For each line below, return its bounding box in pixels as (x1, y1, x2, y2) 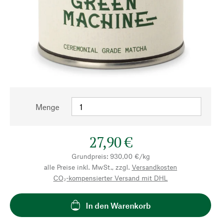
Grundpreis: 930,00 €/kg (71, 152, 150, 160)
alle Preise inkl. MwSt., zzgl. (44, 163, 130, 171)
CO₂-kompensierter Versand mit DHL (53, 174, 168, 182)
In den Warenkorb (86, 200, 151, 210)
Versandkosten (132, 163, 177, 171)
